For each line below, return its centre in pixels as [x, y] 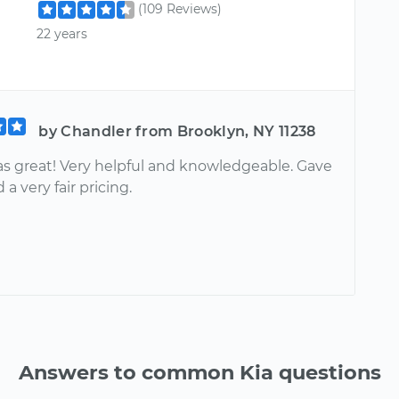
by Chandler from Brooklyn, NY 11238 [177, 132]
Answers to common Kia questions [199, 373]
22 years [62, 33]
